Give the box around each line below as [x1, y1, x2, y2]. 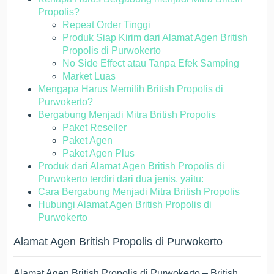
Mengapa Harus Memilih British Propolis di [38, 84, 224, 94]
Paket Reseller [62, 122, 127, 133]
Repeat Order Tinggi [62, 20, 151, 30]
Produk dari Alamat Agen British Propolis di [38, 161, 225, 171]
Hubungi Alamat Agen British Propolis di [38, 199, 212, 210]
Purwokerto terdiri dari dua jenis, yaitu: [38, 174, 204, 184]
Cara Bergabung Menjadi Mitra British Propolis [38, 187, 240, 197]
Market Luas [62, 71, 116, 81]
